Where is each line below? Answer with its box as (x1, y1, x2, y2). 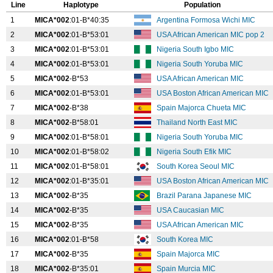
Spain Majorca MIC (157, 250, 222, 258)
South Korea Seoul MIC (157, 162, 236, 171)
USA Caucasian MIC (157, 206, 226, 214)
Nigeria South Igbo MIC (157, 45, 236, 54)
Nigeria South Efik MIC (157, 147, 233, 156)
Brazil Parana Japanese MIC (157, 191, 253, 200)
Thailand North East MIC (157, 118, 239, 127)
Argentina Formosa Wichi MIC (157, 16, 257, 24)
